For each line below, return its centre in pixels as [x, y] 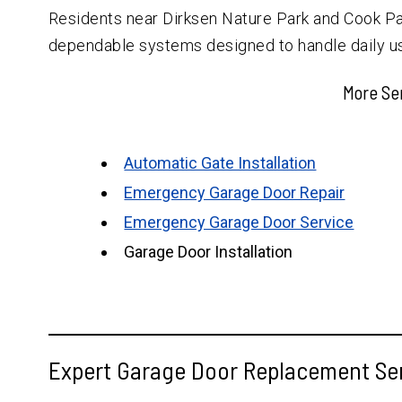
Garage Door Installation [209, 251]
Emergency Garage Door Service [239, 222]
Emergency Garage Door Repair [235, 192]
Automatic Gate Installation [220, 162]
